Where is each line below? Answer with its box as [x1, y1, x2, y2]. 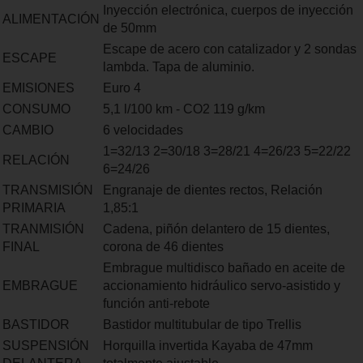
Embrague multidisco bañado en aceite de [103, 261, 345, 275]
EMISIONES [2, 81, 75, 95]
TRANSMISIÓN [2, 183, 93, 197]
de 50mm [103, 21, 156, 35]
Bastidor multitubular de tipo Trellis [103, 318, 301, 331]
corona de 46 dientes [103, 240, 224, 254]
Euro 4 [103, 81, 141, 95]
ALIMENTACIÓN [2, 12, 100, 26]
